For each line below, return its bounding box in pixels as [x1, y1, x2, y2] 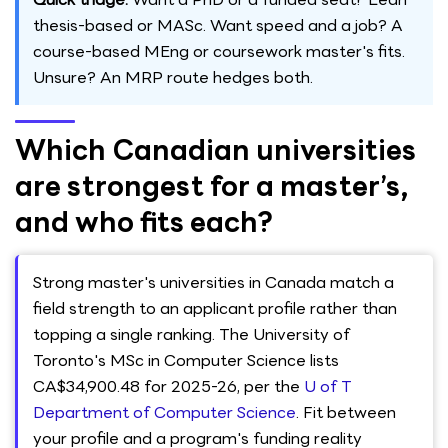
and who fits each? [15, 200, 273, 244]
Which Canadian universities [15, 128, 416, 172]
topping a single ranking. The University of [33, 322, 350, 347]
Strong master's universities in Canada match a [33, 270, 394, 295]
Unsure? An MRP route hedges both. [33, 65, 313, 90]
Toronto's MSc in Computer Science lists [33, 348, 339, 373]
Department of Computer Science [33, 400, 296, 425]
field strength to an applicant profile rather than [33, 296, 397, 321]
